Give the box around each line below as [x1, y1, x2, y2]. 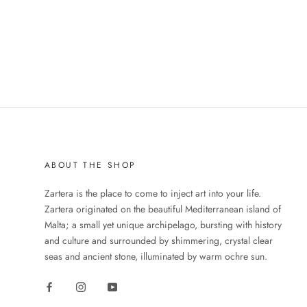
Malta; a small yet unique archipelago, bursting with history [45, 218, 282, 232]
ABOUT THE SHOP [45, 159, 136, 171]
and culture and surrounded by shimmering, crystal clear [45, 234, 273, 247]
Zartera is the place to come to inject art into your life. [45, 186, 261, 200]
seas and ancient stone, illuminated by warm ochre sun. [45, 249, 267, 263]
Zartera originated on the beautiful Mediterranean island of [45, 202, 281, 216]
